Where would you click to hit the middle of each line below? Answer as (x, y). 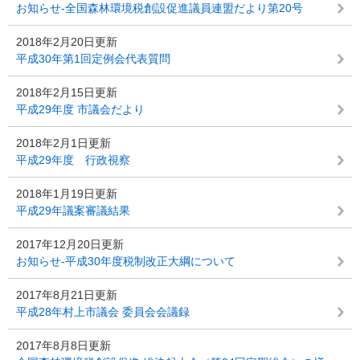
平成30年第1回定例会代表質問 (93, 59)
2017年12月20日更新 (70, 244)
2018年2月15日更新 (67, 92)
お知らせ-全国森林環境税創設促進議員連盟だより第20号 (160, 8)
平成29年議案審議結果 (73, 211)
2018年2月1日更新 (63, 143)
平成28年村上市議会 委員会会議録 (103, 312)
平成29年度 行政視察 (73, 160)
